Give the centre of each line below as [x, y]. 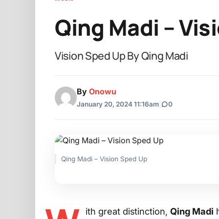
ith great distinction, [128, 211]
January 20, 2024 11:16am [118, 104]
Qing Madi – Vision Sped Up [104, 159]
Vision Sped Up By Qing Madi [121, 55]
